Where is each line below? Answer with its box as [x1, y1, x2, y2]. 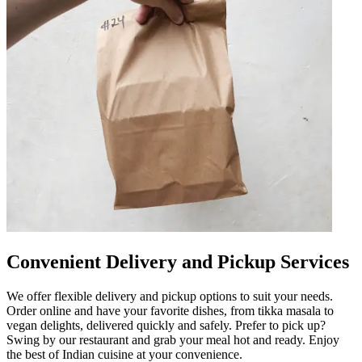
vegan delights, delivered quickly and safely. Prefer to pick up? [6, 318, 326, 332]
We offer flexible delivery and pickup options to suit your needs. [6, 288, 333, 303]
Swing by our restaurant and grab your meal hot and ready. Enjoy [6, 332, 339, 347]
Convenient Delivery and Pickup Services [6, 250, 349, 272]
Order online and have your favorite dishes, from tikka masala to [6, 303, 334, 318]
